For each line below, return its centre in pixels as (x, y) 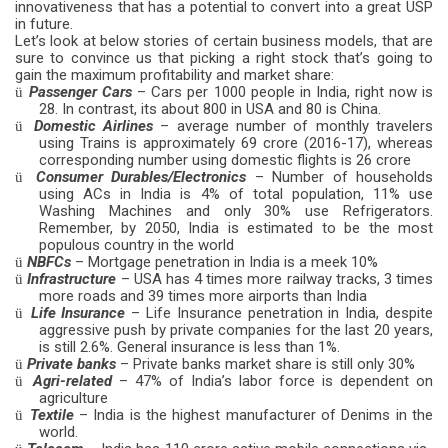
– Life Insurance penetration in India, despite (279, 313)
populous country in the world (136, 245)
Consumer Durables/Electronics (141, 177)
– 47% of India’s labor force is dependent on (272, 381)
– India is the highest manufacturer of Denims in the (253, 415)
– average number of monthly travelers (293, 126)
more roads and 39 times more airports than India (203, 296)
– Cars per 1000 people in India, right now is (283, 92)
